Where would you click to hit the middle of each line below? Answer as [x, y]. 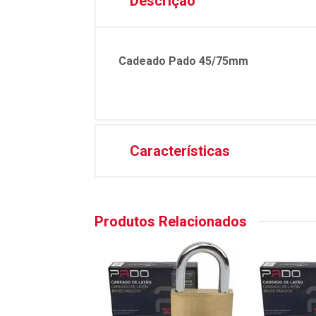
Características [180, 151]
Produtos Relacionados [171, 221]
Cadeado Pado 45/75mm [183, 61]
